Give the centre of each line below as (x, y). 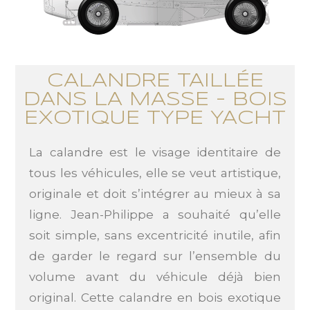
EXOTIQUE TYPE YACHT (155, 118)
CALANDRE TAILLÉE (155, 81)
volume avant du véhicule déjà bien (155, 276)
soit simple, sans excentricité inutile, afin (155, 235)
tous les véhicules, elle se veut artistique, (155, 173)
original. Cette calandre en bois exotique (155, 297)
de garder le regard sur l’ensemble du (155, 256)
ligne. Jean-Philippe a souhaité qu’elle (155, 214)
